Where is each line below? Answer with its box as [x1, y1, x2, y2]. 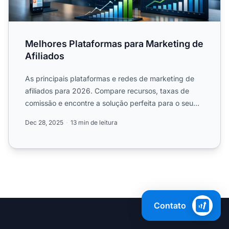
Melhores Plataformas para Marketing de [25, 38, 203, 49]
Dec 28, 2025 [25, 118, 63, 126]
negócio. [25, 110, 54, 120]
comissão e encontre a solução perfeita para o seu [25, 98, 193, 107]
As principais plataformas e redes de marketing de [25, 74, 194, 83]
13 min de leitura [71, 118, 118, 126]
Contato [154, 200, 186, 211]
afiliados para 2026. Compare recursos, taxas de [25, 86, 189, 95]
